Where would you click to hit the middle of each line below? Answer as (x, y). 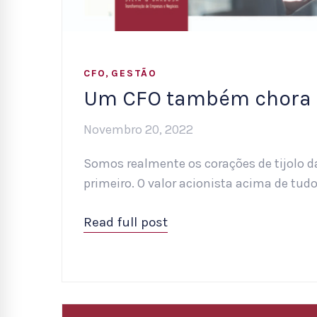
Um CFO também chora (197, 99)
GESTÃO (134, 74)
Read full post (126, 223)
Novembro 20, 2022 (138, 130)
